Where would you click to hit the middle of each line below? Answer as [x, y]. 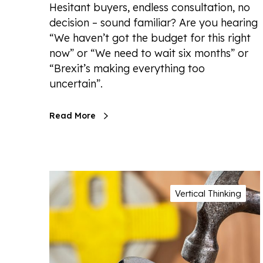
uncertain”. [76, 84]
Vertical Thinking [208, 194]
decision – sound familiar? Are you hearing [154, 23]
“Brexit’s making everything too [127, 69]
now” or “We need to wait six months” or [149, 53]
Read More [73, 116]
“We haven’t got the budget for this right [150, 38]
